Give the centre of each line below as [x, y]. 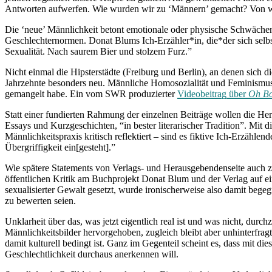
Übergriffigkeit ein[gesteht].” [60, 147]
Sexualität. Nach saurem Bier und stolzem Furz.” [98, 51]
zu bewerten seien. [40, 200]
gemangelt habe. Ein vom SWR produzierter [91, 93]
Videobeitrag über [213, 93]
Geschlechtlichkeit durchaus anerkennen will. [92, 254]
